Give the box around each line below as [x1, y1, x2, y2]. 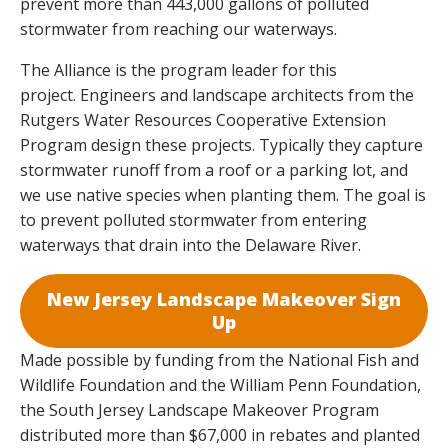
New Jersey [47, 286, 152, 311]
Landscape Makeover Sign [157, 286, 401, 311]
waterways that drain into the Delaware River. [20, 233, 361, 256]
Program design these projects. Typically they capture [20, 133, 423, 156]
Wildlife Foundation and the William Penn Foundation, [20, 373, 421, 396]
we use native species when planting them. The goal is [20, 183, 426, 206]
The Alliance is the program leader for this [20, 58, 337, 81]
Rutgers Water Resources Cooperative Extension [20, 108, 386, 131]
